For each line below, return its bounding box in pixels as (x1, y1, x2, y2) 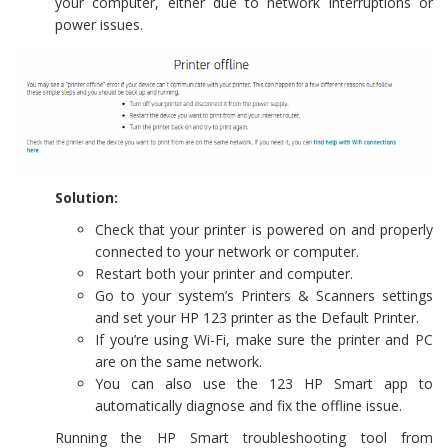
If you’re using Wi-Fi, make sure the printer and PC (95, 329, 433, 349)
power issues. (55, 15, 143, 35)
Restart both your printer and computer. (95, 263, 353, 283)
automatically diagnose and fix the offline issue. (95, 395, 402, 415)
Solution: (55, 187, 118, 207)
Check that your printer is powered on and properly (95, 219, 433, 239)
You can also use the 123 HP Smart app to (95, 373, 433, 393)
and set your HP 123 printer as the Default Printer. (95, 307, 419, 327)
